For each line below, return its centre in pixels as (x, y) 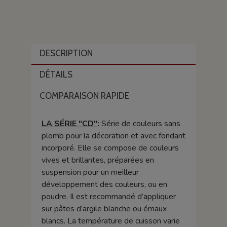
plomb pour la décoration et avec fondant (113, 136)
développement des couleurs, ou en (104, 185)
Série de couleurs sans (141, 124)
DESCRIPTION (66, 53)
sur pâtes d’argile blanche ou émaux (104, 209)
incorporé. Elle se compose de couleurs (110, 148)
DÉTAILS (56, 75)
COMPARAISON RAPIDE (84, 96)
